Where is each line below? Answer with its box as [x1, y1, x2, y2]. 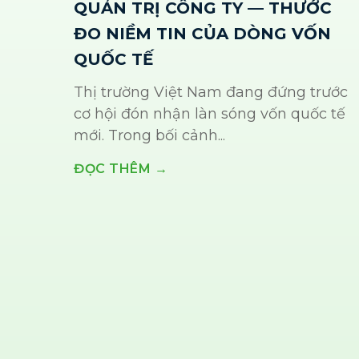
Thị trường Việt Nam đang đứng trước [74, 83, 348, 102]
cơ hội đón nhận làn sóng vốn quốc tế [74, 105, 345, 123]
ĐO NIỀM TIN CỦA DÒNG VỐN [74, 24, 331, 44]
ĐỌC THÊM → [74, 161, 167, 177]
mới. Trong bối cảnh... [74, 127, 225, 145]
